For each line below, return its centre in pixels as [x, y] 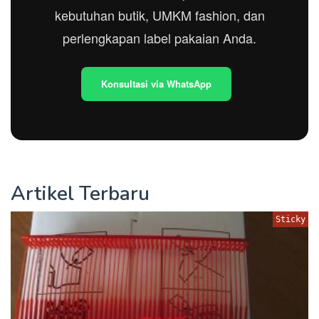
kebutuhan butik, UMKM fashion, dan [159, 15]
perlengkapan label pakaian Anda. [159, 37]
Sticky [291, 219]
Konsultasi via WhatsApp [156, 83]
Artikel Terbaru [80, 193]
